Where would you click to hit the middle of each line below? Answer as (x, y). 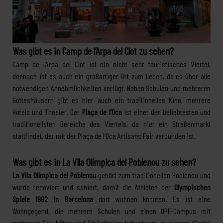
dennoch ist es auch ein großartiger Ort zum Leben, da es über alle (111, 76)
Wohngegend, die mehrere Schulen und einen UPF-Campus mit (111, 211)
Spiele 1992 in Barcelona (53, 199)
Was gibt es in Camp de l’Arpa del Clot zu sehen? (93, 51)
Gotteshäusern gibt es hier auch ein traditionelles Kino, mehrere (111, 100)
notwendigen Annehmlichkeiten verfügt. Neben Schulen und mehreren (111, 88)
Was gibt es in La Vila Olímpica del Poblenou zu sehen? (104, 162)
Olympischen (192, 187)
